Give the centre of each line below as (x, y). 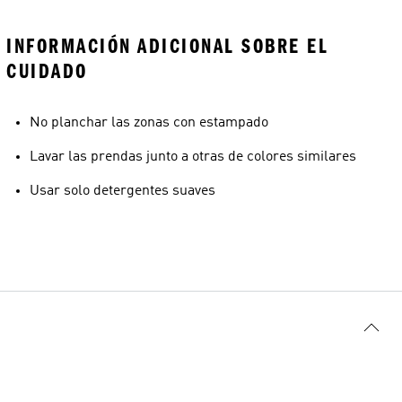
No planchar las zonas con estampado (149, 123)
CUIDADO (47, 71)
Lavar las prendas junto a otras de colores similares (193, 157)
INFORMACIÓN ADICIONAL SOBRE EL (167, 46)
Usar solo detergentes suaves (122, 191)
